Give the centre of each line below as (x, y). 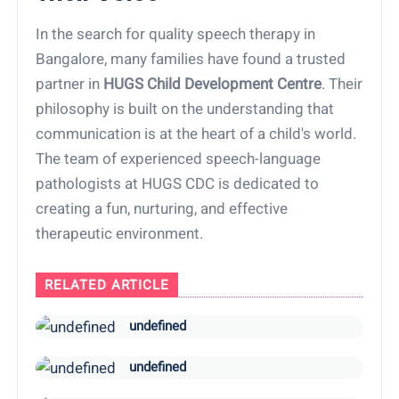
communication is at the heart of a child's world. (196, 133)
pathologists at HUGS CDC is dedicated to (178, 183)
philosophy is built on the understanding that (185, 108)
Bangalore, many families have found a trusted (191, 58)
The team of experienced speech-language (179, 158)
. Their (342, 83)
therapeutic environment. (120, 233)
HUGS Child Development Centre (213, 83)
